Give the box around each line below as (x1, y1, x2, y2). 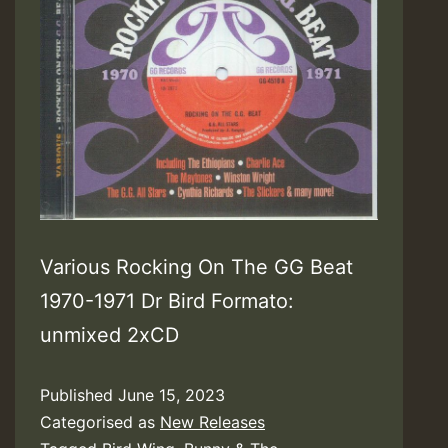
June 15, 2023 (118, 385, 225, 406)
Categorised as (40, 412, 160, 433)
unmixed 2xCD (40, 323, 185, 348)
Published (40, 385, 118, 406)
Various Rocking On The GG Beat (40, 255, 353, 280)
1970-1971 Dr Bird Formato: (40, 289, 294, 314)
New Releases (160, 412, 265, 433)
